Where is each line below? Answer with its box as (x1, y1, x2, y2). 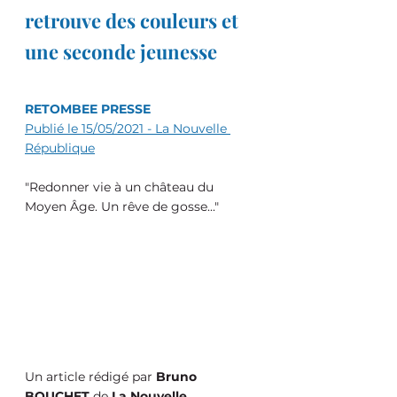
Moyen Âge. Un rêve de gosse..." (25, 198, 219, 214)
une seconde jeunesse (25, 38, 217, 65)
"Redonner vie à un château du (25, 179, 217, 195)
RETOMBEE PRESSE (25, 101, 151, 117)
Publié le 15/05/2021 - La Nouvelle (25, 121, 230, 136)
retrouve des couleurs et (25, 7, 243, 34)
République (25, 140, 95, 156)
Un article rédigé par (25, 369, 156, 385)
